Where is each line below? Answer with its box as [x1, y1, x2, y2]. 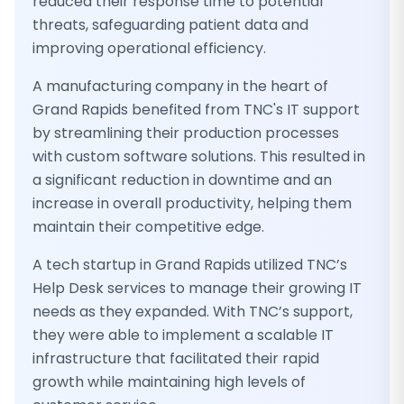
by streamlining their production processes [32, 123, 339, 143]
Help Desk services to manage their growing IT [32, 278, 362, 298]
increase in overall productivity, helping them [32, 193, 352, 214]
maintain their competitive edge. [32, 216, 264, 237]
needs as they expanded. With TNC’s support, [32, 301, 353, 322]
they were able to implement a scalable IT [32, 325, 334, 345]
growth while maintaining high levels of [32, 372, 306, 392]
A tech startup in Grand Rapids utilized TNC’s [32, 254, 347, 275]
